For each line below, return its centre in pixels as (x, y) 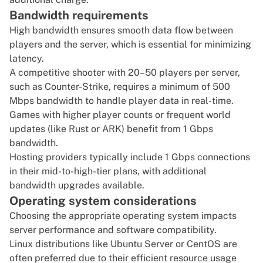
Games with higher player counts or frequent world (120, 115)
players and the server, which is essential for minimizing (130, 45)
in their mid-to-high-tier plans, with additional (108, 171)
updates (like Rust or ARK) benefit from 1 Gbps (111, 129)
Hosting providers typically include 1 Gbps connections (130, 157)
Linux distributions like (60, 244)
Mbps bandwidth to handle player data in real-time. (122, 101)
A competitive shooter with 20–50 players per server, (125, 73)
